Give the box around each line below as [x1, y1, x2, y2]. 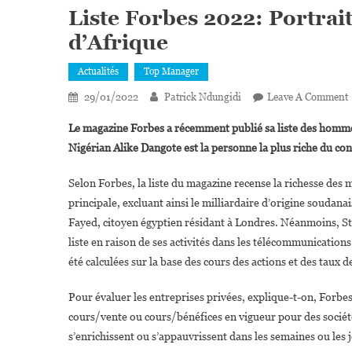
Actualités [78, 65, 119, 77]
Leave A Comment [267, 90, 348, 103]
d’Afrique [68, 30, 168, 54]
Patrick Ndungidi [164, 90, 241, 103]
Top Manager [144, 65, 199, 77]
